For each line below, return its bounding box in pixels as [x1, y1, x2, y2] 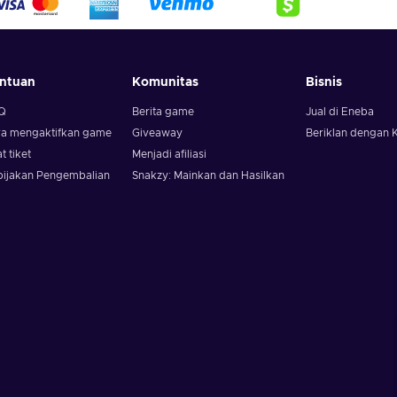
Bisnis [305, 76, 342, 89]
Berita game [132, 106, 195, 117]
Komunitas [132, 76, 199, 89]
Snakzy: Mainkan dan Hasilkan [132, 170, 285, 181]
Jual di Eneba [305, 106, 374, 117]
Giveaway [132, 128, 183, 138]
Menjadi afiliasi [132, 149, 207, 160]
